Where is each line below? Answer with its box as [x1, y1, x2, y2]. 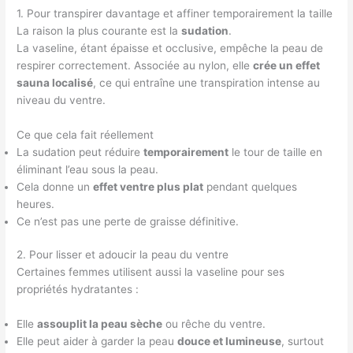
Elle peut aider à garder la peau [17, 335, 178, 348]
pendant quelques [203, 180, 298, 193]
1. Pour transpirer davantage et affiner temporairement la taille [17, 6, 333, 20]
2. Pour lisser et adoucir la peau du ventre [17, 248, 229, 262]
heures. [17, 197, 55, 210]
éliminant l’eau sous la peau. [17, 162, 159, 176]
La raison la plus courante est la [17, 24, 182, 37]
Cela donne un [17, 180, 94, 193]
